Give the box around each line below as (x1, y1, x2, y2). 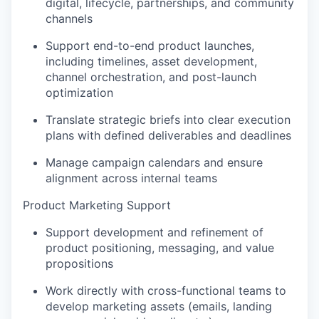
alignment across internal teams (46, 171, 217, 185)
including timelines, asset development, (46, 54, 257, 68)
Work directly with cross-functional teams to (46, 283, 286, 298)
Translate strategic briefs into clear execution (46, 113, 291, 127)
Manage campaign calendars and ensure (46, 155, 263, 169)
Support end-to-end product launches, (46, 38, 254, 53)
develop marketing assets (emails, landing (46, 299, 272, 313)
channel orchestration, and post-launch (46, 70, 256, 84)
